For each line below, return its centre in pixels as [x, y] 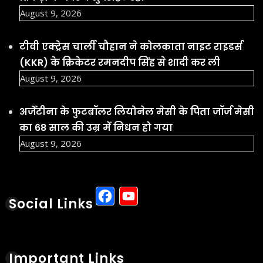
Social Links [51, 204]
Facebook [156, 196]
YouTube [178, 196]
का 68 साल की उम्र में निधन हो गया [96, 127]
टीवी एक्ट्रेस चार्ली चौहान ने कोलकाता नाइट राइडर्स [131, 46]
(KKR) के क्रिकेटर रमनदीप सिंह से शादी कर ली [120, 62]
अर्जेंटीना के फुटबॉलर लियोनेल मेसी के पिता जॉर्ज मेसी [137, 112]
